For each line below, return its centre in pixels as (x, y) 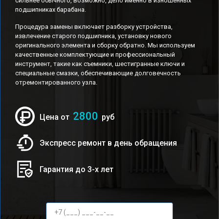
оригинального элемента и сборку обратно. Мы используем (105, 45)
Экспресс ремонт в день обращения (108, 143)
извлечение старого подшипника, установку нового (93, 36)
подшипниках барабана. (51, 10)
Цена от (55, 117)
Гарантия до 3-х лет (77, 169)
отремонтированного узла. (56, 82)
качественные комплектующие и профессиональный (95, 55)
